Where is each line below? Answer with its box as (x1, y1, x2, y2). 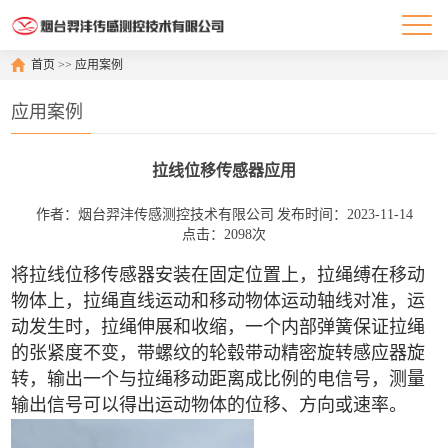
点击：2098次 (182, 227, 266, 242)
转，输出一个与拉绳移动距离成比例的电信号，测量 (11, 369, 426, 389)
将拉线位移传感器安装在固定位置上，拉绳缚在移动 (11, 265, 426, 285)
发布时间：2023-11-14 (276, 207, 413, 222)
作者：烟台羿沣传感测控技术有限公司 (35, 207, 274, 222)
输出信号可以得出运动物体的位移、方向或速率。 (11, 395, 408, 415)
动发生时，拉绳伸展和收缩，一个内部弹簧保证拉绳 (11, 317, 426, 337)
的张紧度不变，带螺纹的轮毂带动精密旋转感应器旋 (11, 343, 426, 363)
